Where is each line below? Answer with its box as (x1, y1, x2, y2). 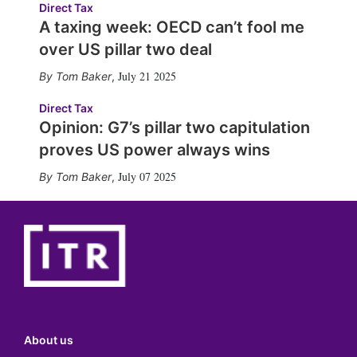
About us (24, 333, 73, 347)
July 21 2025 (117, 68, 176, 84)
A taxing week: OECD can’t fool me (38, 17, 304, 37)
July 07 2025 (117, 168, 176, 184)
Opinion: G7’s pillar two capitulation (38, 117, 310, 137)
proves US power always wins (38, 139, 270, 159)
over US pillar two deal (38, 39, 212, 59)
